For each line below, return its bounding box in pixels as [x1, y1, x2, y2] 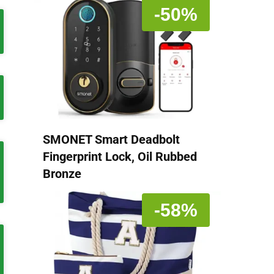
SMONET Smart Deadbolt [43, 131, 180, 147]
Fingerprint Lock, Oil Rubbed [43, 149, 197, 164]
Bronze [43, 166, 81, 181]
